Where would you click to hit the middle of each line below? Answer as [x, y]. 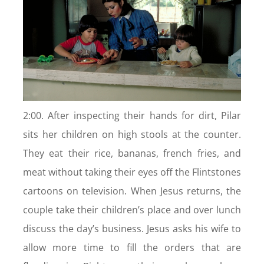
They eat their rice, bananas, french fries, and [132, 154]
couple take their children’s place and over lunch [132, 210]
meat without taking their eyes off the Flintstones [132, 172]
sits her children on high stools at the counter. [132, 135]
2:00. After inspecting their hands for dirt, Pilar [132, 116]
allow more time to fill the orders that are [132, 248]
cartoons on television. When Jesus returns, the [132, 191]
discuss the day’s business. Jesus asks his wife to [132, 229]
